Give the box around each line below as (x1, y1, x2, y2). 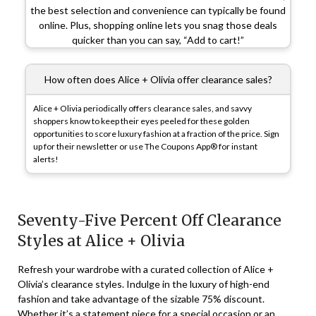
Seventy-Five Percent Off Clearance (18, 211, 281, 231)
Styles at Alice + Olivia (18, 231, 185, 251)
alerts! (33, 154, 59, 165)
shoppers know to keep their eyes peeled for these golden (33, 116, 250, 127)
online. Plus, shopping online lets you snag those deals (39, 19, 277, 32)
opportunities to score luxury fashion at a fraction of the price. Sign (33, 128, 279, 140)
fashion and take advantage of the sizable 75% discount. (18, 293, 265, 305)
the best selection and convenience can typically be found (30, 4, 286, 17)
